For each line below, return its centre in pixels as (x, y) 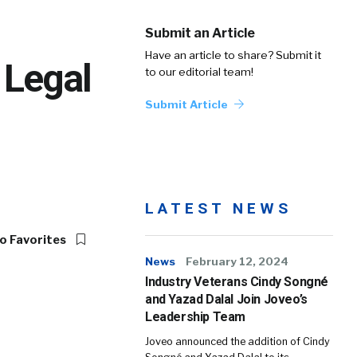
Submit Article (188, 104)
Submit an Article (200, 33)
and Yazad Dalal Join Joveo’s (226, 299)
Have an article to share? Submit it (233, 55)
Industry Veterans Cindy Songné (237, 282)
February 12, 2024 (237, 261)
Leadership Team (195, 317)
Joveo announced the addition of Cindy (237, 341)
